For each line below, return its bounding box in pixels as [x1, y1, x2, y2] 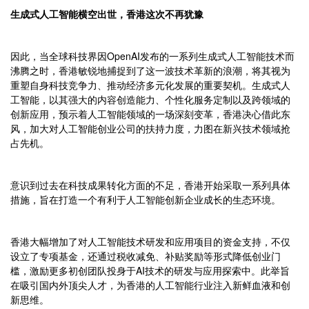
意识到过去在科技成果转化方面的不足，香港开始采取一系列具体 [10, 178, 290, 192]
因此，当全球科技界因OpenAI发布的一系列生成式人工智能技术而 [10, 49, 295, 63]
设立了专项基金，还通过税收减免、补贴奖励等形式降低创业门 [10, 249, 281, 263]
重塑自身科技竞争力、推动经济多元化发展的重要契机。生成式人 [10, 78, 290, 92]
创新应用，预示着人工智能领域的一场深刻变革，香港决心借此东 [10, 107, 290, 121]
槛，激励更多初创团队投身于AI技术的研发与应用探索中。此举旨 [10, 263, 290, 278]
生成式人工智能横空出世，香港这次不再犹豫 [10, 7, 203, 21]
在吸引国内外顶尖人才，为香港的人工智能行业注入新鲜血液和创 [10, 278, 290, 292]
